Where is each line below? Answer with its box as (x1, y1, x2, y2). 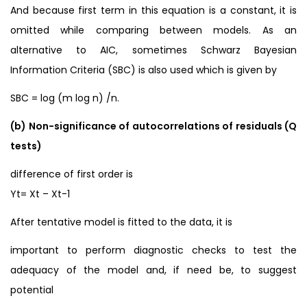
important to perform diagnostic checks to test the (10, 243, 297, 257)
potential (10, 282, 53, 297)
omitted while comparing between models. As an (10, 23, 297, 37)
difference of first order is (10, 167, 133, 181)
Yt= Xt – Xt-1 (10, 186, 70, 201)
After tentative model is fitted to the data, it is (10, 214, 232, 229)
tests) (10, 138, 42, 153)
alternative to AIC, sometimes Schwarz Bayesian (10, 42, 297, 57)
